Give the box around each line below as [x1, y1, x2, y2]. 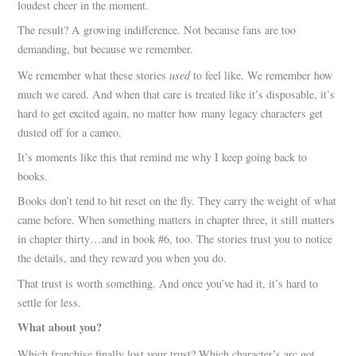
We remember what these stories [17, 67, 170, 83]
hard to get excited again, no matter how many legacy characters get [17, 105, 323, 121]
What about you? [17, 318, 103, 335]
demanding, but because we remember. [17, 41, 194, 57]
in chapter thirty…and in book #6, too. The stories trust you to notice [17, 231, 333, 247]
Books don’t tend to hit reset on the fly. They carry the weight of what [17, 193, 337, 209]
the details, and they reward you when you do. [17, 250, 227, 266]
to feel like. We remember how [190, 67, 334, 83]
